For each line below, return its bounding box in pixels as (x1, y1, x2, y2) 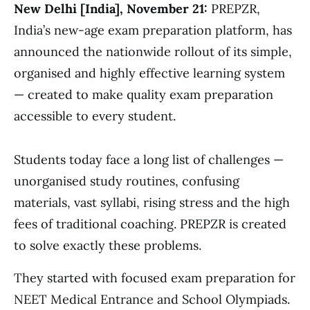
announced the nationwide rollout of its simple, (14, 43, 292, 60)
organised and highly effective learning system (14, 64, 285, 81)
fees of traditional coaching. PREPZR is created (14, 215, 286, 232)
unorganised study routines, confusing (14, 172, 239, 189)
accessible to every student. (14, 107, 176, 124)
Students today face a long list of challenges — (14, 151, 284, 167)
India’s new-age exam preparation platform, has (14, 21, 292, 38)
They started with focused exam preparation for (14, 269, 295, 286)
